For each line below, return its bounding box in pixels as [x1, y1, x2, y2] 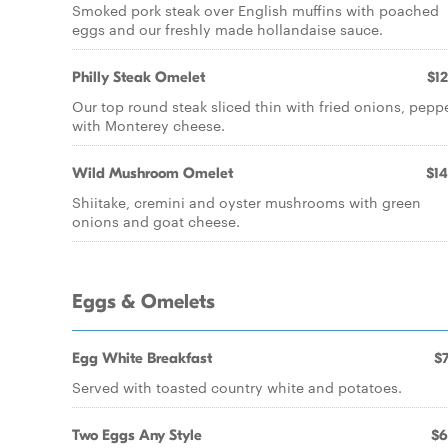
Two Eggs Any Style [72, 426, 202, 444]
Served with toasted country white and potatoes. [72, 377, 402, 397]
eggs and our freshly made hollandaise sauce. [72, 19, 383, 39]
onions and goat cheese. [72, 211, 240, 231]
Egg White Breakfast [72, 349, 212, 367]
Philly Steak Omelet [72, 68, 205, 86]
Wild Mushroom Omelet [72, 164, 233, 182]
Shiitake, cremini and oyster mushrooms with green [72, 192, 421, 212]
